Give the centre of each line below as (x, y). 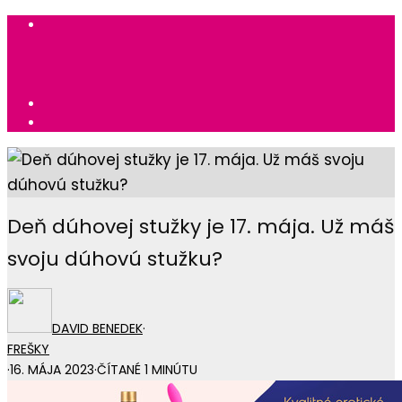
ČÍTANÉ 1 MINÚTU (147, 370)
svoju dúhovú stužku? (115, 258)
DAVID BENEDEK (97, 329)
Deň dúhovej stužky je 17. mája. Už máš (201, 226)
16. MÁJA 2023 (52, 370)
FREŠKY (28, 350)
